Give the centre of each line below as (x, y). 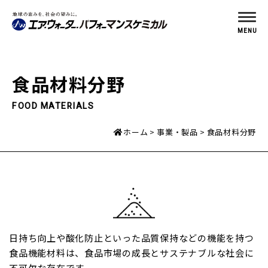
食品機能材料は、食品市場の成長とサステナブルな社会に (132, 253)
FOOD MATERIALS (53, 106)
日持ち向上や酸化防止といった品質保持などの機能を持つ (132, 238)
